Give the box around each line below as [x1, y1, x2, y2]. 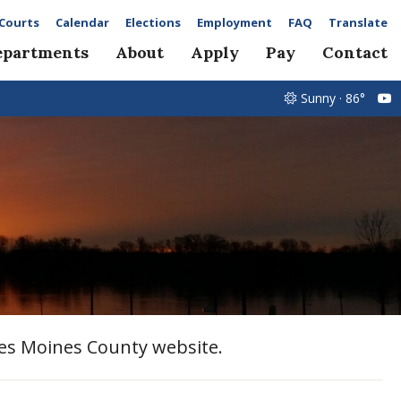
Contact [322, 42, 388, 63]
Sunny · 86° [297, 90, 369, 107]
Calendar [55, 14, 109, 30]
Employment [197, 14, 272, 30]
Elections [125, 14, 181, 30]
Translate [328, 14, 388, 30]
